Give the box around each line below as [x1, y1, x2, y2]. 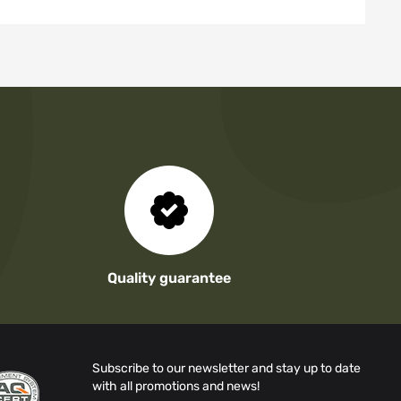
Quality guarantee [107, 269, 231, 286]
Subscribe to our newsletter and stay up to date [92, 361, 362, 376]
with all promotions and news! [92, 379, 260, 394]
